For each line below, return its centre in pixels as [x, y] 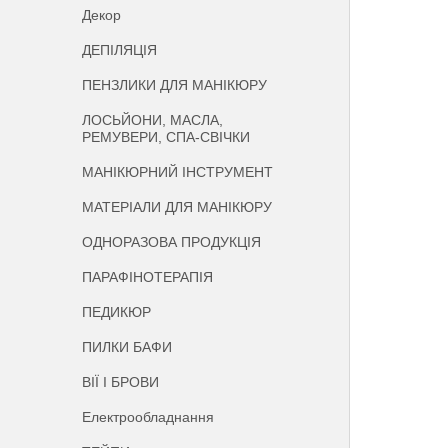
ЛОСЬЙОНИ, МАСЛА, [153, 120]
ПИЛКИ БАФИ [127, 347]
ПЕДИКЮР [117, 312]
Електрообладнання [148, 417]
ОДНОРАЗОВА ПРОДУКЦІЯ [172, 242]
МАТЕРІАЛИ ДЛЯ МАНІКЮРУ [177, 207]
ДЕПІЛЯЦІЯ [120, 50]
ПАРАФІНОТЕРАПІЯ [148, 277]
